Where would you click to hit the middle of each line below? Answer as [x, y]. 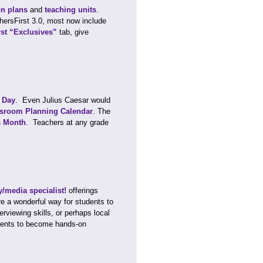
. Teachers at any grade [67, 122]
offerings [82, 190]
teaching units [70, 10]
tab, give [73, 32]
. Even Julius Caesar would [63, 100]
